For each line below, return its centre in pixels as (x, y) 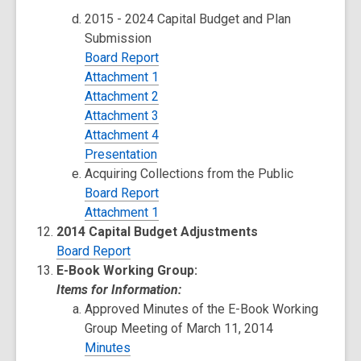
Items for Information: (119, 290)
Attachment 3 (122, 116)
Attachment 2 (122, 96)
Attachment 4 (122, 135)
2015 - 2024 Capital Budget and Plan (188, 19)
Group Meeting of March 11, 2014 (179, 328)
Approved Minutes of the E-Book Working (202, 309)
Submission (118, 38)
